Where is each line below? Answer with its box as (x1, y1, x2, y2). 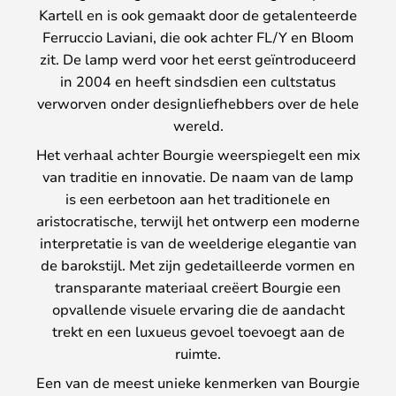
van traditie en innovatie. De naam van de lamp (42, 167, 354, 187)
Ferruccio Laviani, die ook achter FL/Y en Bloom (42, 27, 354, 47)
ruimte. (175, 344, 221, 363)
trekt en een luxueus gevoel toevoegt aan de (51, 322, 345, 341)
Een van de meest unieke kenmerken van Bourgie (36, 373, 360, 392)
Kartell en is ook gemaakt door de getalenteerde (39, 5, 357, 25)
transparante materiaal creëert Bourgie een (55, 278, 341, 297)
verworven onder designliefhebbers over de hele (37, 94, 359, 113)
